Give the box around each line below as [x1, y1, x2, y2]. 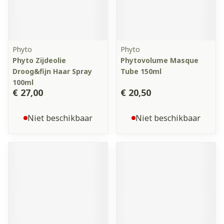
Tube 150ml [120, 66, 161, 76]
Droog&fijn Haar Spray [12, 66, 92, 76]
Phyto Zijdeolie [12, 55, 66, 65]
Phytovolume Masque [120, 55, 198, 65]
